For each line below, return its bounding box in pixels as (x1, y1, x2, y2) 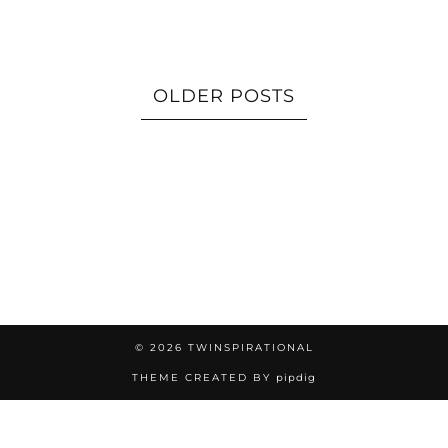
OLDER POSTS (153, 85, 295, 107)
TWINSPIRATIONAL (187, 341, 314, 354)
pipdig (276, 371, 316, 384)
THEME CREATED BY (132, 371, 276, 384)
